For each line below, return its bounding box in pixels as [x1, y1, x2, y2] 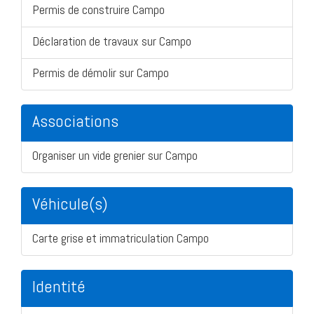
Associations [32, 109, 118, 132]
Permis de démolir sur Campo [32, 64, 169, 81]
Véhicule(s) [32, 192, 108, 214]
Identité [32, 275, 86, 297]
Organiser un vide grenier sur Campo [32, 146, 198, 163]
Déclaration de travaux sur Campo [32, 32, 191, 49]
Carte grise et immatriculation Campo [32, 229, 209, 246]
